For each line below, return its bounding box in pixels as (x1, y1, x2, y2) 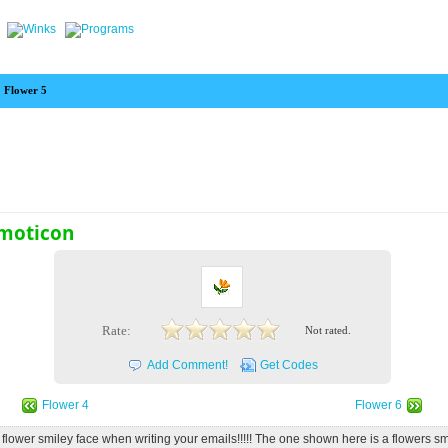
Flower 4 (42, 397, 89, 412)
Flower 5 (4, 85, 48, 96)
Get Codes (259, 358, 318, 373)
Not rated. (305, 325, 351, 337)
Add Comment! (146, 358, 228, 373)
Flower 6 (355, 397, 402, 412)
